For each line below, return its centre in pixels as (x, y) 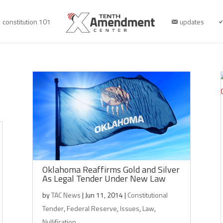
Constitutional (147, 195)
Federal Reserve (92, 208)
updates (192, 22)
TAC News (66, 195)
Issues (129, 208)
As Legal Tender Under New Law (104, 178)
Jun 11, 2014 (104, 195)
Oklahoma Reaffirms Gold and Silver (111, 169)
